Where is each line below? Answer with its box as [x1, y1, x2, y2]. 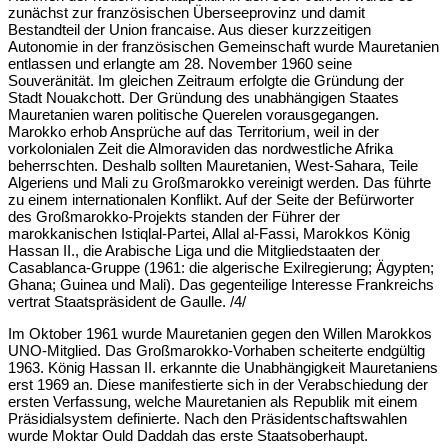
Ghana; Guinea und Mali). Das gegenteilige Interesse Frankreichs [8, 275, 434, 293]
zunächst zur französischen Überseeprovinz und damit [8, 3, 365, 21]
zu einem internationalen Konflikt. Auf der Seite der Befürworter [8, 190, 414, 208]
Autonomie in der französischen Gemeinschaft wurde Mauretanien [8, 37, 439, 55]
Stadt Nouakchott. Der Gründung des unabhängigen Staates [8, 88, 399, 106]
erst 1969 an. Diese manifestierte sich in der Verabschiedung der [8, 375, 428, 393]
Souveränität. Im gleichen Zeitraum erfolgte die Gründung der [8, 71, 404, 89]
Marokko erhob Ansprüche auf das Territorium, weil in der [8, 122, 379, 140]
